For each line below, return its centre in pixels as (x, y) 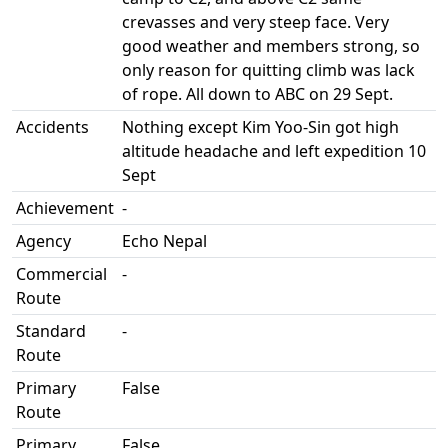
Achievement (65, 208)
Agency (43, 241)
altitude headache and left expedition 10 (274, 151)
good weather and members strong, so (271, 46)
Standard (51, 331)
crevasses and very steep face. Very (255, 22)
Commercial (61, 274)
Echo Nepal (164, 241)
